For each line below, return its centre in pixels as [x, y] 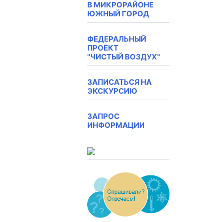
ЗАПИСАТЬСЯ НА [119, 82]
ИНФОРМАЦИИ [116, 125]
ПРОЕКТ [103, 48]
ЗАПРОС [103, 116]
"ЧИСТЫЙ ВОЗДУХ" [124, 57]
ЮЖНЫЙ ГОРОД [118, 14]
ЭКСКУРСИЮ [112, 91]
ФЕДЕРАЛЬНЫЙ [117, 39]
